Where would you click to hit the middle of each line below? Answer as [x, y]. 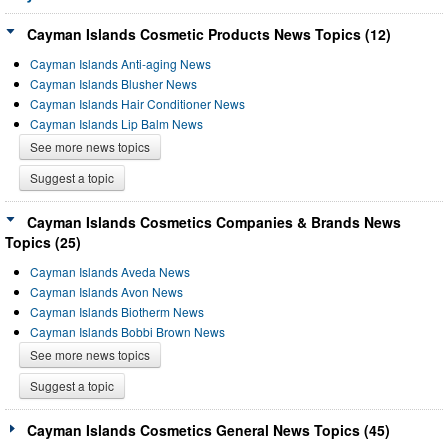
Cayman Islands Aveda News [110, 271]
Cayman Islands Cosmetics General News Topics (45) [208, 429]
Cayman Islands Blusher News [113, 83]
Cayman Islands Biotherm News [117, 311]
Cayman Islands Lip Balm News [116, 123]
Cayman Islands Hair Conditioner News [137, 103]
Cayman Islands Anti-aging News [120, 63]
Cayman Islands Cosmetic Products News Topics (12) [209, 33]
